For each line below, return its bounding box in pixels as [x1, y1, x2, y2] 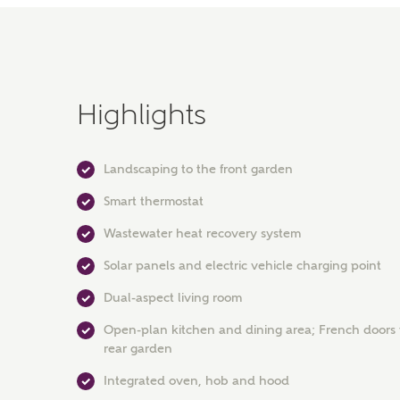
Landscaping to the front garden [104, 162, 293, 176]
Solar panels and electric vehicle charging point [104, 258, 381, 272]
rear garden [104, 341, 172, 355]
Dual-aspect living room [104, 290, 242, 304]
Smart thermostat [104, 194, 204, 208]
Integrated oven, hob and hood [104, 373, 289, 387]
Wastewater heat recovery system [104, 226, 301, 240]
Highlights [77, 97, 206, 131]
